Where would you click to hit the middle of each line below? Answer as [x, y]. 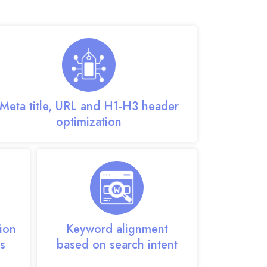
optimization [89, 122]
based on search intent [117, 244]
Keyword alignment [117, 229]
